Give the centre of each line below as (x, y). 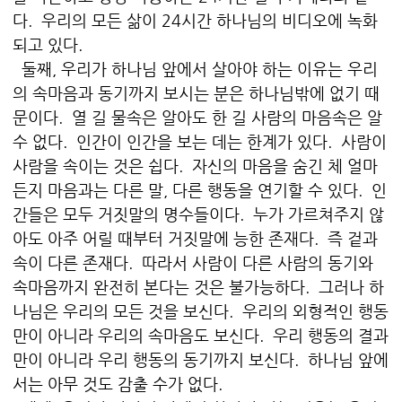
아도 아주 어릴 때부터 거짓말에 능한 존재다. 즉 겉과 (195, 239)
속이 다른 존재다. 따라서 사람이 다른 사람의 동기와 (193, 263)
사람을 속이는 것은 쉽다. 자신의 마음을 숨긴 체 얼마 (195, 166)
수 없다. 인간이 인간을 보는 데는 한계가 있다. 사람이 (200, 142)
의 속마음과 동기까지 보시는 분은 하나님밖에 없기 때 (196, 93)
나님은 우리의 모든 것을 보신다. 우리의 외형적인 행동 (201, 311)
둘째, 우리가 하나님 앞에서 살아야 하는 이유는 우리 (195, 69)
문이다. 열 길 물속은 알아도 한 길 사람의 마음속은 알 (197, 118)
